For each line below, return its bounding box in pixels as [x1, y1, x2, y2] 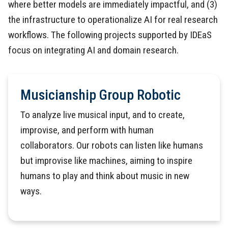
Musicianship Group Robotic [20, 86, 181, 103]
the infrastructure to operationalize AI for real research [8, 13, 218, 25]
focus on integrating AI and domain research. [8, 44, 179, 56]
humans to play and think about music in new [20, 169, 189, 182]
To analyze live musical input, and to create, [20, 108, 185, 121]
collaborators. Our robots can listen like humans [20, 139, 203, 151]
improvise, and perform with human [20, 124, 154, 136]
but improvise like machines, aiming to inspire [20, 154, 192, 166]
